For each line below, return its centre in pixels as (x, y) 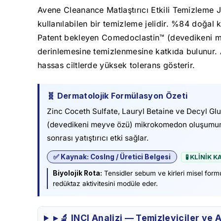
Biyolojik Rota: (77, 173)
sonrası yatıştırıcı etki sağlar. (98, 138)
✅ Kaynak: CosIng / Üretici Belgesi (112, 157)
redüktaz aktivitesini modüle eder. (105, 184)
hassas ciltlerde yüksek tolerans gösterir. (116, 65)
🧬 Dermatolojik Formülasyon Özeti (117, 96)
